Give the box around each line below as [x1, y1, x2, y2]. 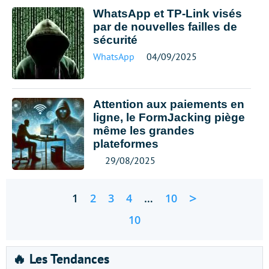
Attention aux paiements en [93, 98, 244, 110]
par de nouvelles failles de [93, 20, 237, 33]
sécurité [93, 34, 138, 46]
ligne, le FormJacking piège [93, 111, 245, 124]
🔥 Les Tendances [13, 250, 109, 267]
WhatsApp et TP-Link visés [93, 7, 242, 20]
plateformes [93, 138, 159, 150]
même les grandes [93, 124, 195, 137]
